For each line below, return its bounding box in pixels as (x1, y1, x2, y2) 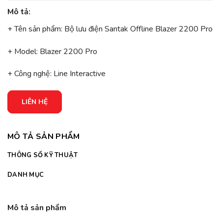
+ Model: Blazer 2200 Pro (7, 46, 97, 57)
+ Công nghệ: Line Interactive (7, 68, 106, 80)
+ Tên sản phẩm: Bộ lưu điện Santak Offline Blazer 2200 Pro (7, 23, 213, 34)
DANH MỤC (7, 170, 44, 180)
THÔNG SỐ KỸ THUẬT (7, 151, 78, 160)
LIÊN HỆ (22, 97, 48, 107)
